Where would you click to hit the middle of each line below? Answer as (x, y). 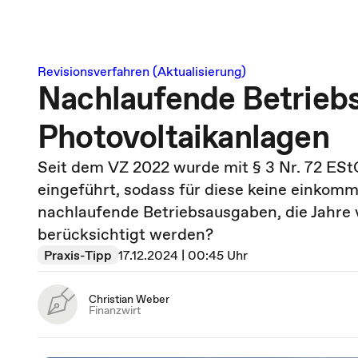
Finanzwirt (115, 310)
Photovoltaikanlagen (183, 137)
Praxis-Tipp (78, 255)
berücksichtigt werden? (125, 234)
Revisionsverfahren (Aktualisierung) (142, 71)
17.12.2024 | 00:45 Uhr (183, 255)
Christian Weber (129, 299)
